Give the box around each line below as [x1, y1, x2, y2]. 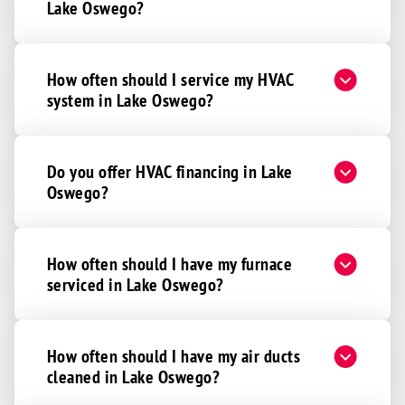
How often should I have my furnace [47, 251, 293, 275]
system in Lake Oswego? [47, 88, 214, 111]
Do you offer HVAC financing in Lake [47, 159, 293, 183]
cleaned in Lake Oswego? [47, 364, 221, 388]
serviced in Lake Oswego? [47, 272, 224, 296]
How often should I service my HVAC [47, 67, 295, 90]
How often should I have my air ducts [47, 344, 301, 367]
